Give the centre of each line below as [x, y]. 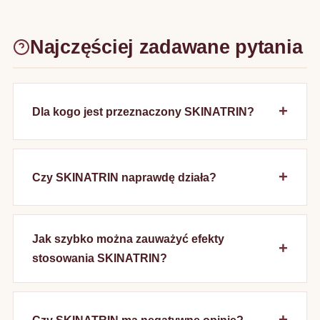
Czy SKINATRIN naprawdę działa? [124, 177]
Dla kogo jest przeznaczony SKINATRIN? [143, 111]
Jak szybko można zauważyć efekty [128, 239]
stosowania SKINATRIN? [100, 258]
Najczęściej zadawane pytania [166, 47]
